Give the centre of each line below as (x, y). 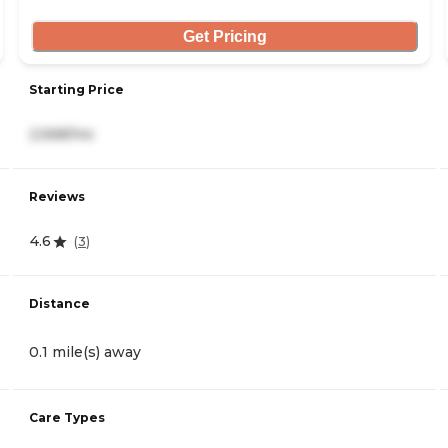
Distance (59, 304)
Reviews (57, 197)
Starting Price (76, 90)
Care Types (67, 418)
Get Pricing (224, 36)
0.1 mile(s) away (85, 352)
